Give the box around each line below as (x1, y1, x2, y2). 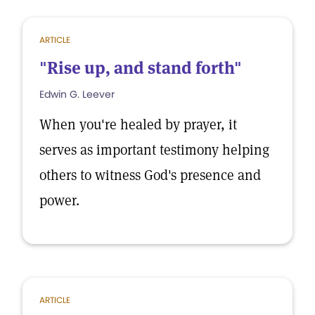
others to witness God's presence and (39, 166, 261, 184)
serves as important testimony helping (39, 141, 269, 159)
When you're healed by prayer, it (39, 115, 237, 134)
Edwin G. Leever (39, 87, 115, 101)
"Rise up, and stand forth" (39, 57, 242, 79)
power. (39, 191, 79, 210)
